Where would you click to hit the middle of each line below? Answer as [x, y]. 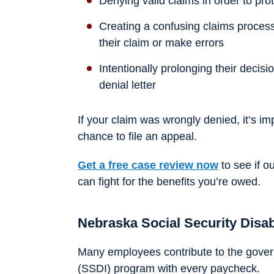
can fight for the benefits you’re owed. [169, 182]
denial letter [128, 85]
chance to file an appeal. [137, 136]
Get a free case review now [148, 165]
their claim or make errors [161, 43]
